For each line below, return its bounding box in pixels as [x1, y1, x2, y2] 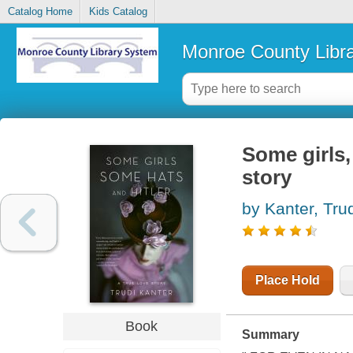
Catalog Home [7, 6, 72, 18]
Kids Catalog [88, 6, 147, 18]
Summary [241, 328, 299, 342]
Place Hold [255, 273, 320, 288]
